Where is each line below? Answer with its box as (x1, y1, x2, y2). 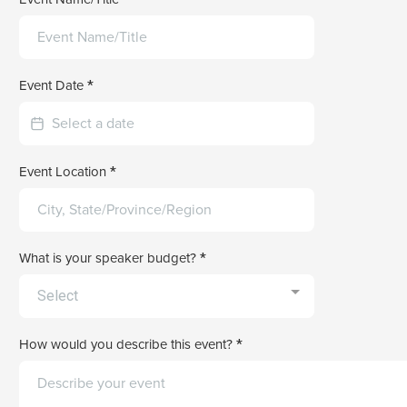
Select (37, 287, 78, 304)
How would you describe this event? (19, 334, 236, 353)
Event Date (19, 75, 87, 94)
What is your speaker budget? (19, 248, 200, 267)
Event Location (19, 162, 110, 181)
